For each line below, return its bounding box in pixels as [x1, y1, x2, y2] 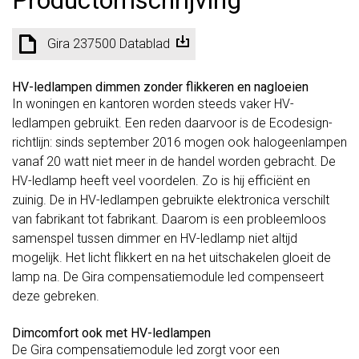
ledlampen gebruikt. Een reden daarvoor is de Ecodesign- [12, 115, 333, 131]
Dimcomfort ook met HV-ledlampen [12, 325, 211, 341]
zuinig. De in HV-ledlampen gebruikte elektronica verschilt [12, 192, 329, 208]
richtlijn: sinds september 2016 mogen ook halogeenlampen [12, 134, 347, 150]
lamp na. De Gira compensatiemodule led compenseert [12, 268, 324, 284]
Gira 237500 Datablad [47, 35, 170, 51]
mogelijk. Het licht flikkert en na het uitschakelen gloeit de [12, 249, 331, 265]
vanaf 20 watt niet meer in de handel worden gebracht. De [12, 153, 336, 169]
